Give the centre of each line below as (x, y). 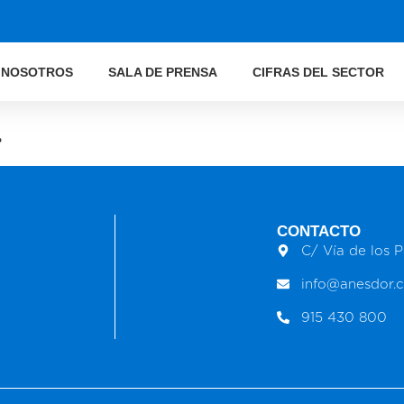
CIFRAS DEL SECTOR (318, 72)
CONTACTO (318, 231)
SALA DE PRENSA (162, 72)
